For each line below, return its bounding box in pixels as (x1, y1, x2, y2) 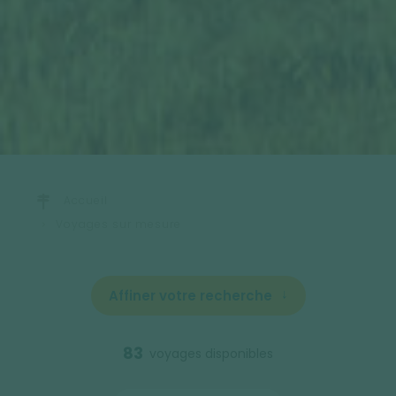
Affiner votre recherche (108, 286, 272, 305)
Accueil (64, 192, 108, 208)
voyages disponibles (149, 344, 273, 362)
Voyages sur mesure (56, 216, 181, 232)
